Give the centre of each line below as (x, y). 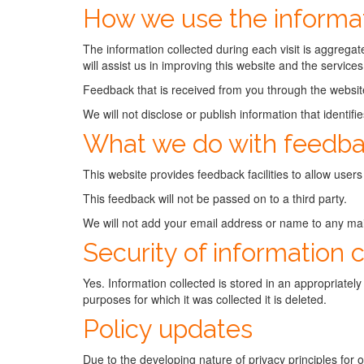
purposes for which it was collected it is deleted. (205, 299)
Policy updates (168, 329)
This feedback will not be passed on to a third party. (215, 198)
